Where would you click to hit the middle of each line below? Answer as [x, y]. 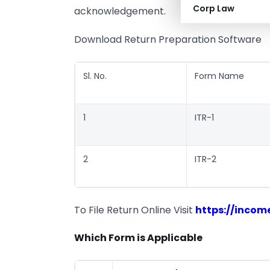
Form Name [219, 76]
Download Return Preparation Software [168, 39]
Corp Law [214, 8]
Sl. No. [95, 76]
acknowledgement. [120, 11]
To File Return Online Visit [135, 210]
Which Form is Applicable [138, 237]
